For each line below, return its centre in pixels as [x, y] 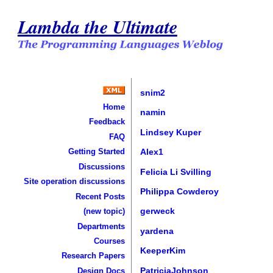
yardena [157, 231]
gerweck [158, 211]
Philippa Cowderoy [180, 192]
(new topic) [104, 211]
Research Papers [93, 256]
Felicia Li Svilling [176, 172]
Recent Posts [100, 196]
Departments [101, 226]
